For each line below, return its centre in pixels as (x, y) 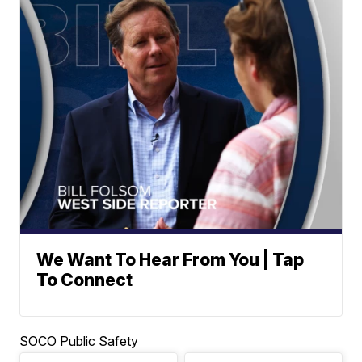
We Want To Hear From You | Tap (170, 259)
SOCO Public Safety (79, 341)
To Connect (85, 280)
